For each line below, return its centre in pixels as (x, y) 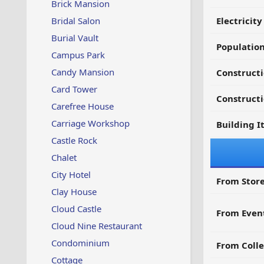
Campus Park (78, 55)
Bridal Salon (75, 21)
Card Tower (74, 89)
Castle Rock (74, 140)
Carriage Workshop (90, 123)
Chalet (64, 157)
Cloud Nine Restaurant (96, 226)
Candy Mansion (82, 72)
